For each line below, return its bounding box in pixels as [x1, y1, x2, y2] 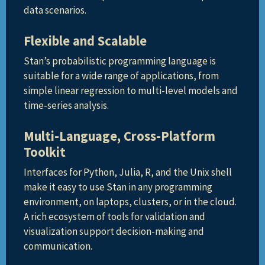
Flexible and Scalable [24, 32, 147, 49]
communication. [24, 240, 92, 253]
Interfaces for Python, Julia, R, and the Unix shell [24, 166, 232, 179]
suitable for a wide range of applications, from [24, 69, 219, 82]
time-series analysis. [24, 99, 109, 112]
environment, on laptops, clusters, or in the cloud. [24, 195, 237, 208]
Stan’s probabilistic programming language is [24, 54, 216, 67]
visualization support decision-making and [24, 225, 204, 238]
